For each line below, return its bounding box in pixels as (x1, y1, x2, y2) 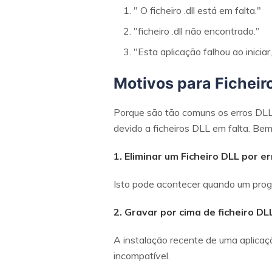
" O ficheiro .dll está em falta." (134, 4, 261, 16)
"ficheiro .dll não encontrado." (134, 25, 260, 37)
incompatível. (114, 250, 170, 262)
